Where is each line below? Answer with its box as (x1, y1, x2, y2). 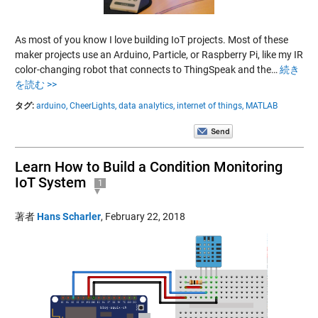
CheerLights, (69, 100, 116, 111)
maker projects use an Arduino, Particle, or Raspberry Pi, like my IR (14, 48, 303, 60)
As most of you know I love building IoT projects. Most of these (14, 33, 288, 45)
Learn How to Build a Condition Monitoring (14, 158, 283, 175)
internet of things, (176, 100, 243, 111)
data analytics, (118, 100, 175, 111)
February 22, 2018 (104, 210, 185, 222)
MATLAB (245, 100, 278, 111)
